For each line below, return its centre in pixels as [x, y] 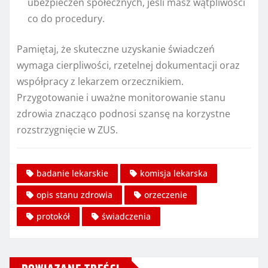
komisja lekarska [174, 173]
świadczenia [126, 216]
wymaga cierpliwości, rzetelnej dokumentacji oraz [128, 66]
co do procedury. [66, 19]
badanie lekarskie [72, 173]
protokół [53, 216]
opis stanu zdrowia [74, 194]
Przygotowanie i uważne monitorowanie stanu [121, 98]
